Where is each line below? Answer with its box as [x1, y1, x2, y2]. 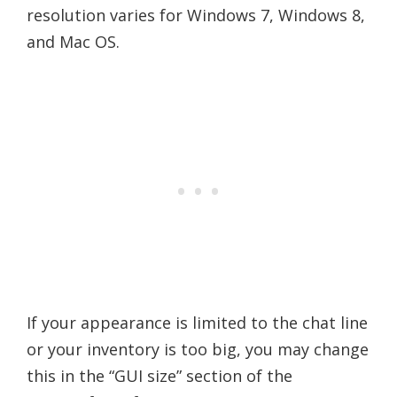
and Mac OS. [27, 30, 120, 52]
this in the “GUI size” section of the [27, 364, 292, 386]
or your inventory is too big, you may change [27, 338, 369, 360]
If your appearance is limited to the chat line [27, 311, 368, 333]
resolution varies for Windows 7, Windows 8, [27, 4, 365, 26]
